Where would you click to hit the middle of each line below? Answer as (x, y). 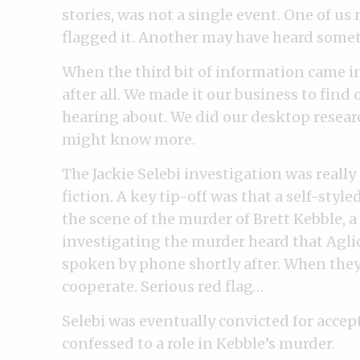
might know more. (129, 139)
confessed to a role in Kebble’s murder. (198, 343)
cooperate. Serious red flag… (163, 286)
